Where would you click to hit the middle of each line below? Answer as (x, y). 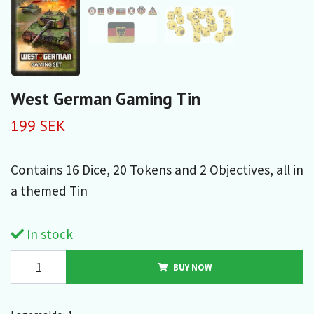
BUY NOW (192, 267)
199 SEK (38, 125)
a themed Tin (49, 190)
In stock (48, 234)
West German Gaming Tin (105, 98)
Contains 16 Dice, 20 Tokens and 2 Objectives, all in (157, 169)
